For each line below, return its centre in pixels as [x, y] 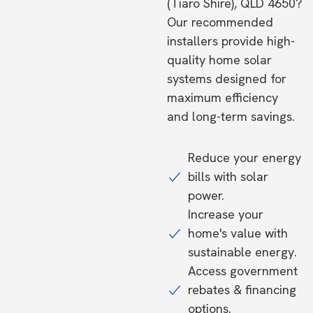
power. [206, 195]
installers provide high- [231, 41]
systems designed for [227, 79]
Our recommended [220, 22]
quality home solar [219, 60]
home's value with [238, 233]
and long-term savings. [231, 116]
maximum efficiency [223, 97]
